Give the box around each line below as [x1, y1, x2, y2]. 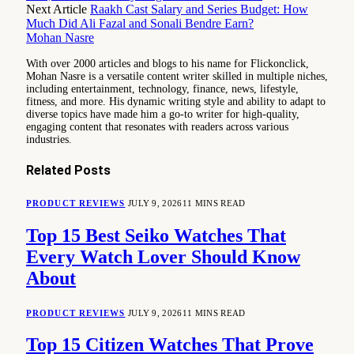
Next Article [26, 2, 90, 17]
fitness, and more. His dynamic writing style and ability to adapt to [26, 96, 326, 108]
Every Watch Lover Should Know [26, 246, 300, 267]
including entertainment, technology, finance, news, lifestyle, [26, 83, 299, 96]
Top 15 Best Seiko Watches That [26, 224, 286, 246]
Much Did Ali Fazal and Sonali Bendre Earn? [26, 17, 254, 31]
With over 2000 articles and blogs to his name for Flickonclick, [26, 58, 309, 70]
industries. [26, 134, 72, 146]
